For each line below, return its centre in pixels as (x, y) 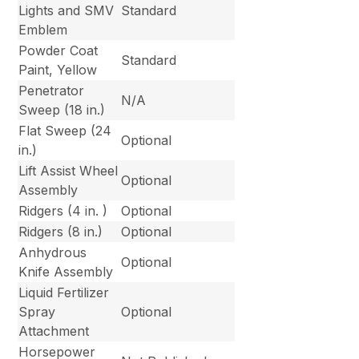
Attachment (54, 331)
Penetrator (52, 91)
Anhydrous (53, 253)
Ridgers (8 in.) (61, 232)
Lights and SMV (67, 11)
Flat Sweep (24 (65, 131)
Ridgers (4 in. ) (63, 211)
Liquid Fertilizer (64, 293)
